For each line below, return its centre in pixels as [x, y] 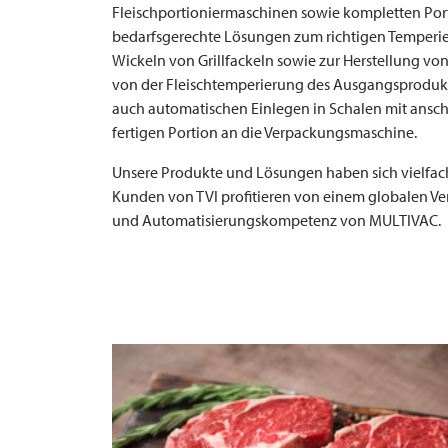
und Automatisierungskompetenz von [240, 220]
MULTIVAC [403, 220]
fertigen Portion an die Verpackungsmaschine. [264, 132]
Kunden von [154, 196]
